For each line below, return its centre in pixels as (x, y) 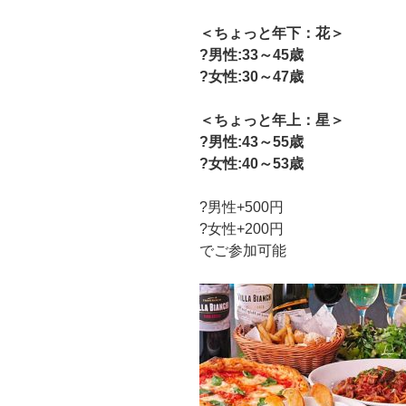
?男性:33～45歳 (259, 54)
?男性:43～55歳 (259, 141)
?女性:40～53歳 (259, 163)
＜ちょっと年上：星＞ (272, 120)
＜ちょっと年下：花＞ (272, 33)
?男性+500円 (242, 207)
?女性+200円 (242, 228)
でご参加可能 (243, 250)
